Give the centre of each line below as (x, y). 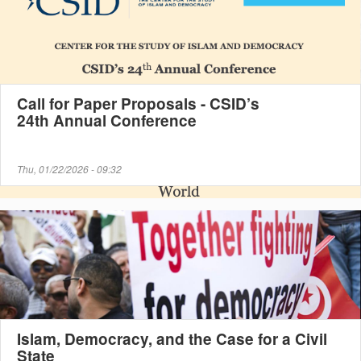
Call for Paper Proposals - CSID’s (138, 104)
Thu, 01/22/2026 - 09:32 (69, 169)
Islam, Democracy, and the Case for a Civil (172, 339)
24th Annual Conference (107, 121)
